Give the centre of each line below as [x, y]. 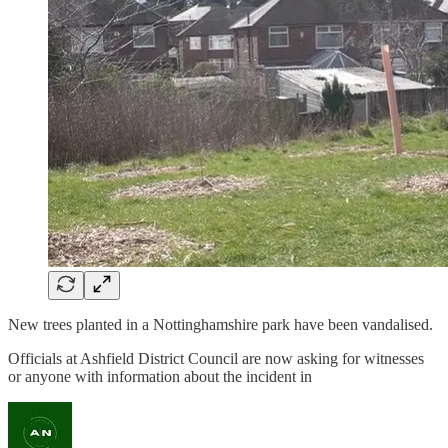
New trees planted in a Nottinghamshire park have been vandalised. [220, 325]
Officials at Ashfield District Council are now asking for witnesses [216, 359]
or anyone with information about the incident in [160, 377]
